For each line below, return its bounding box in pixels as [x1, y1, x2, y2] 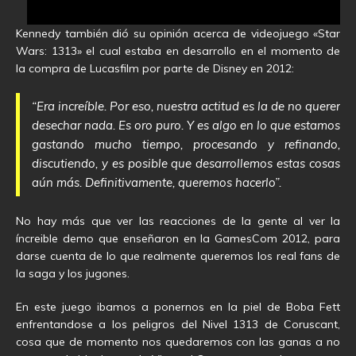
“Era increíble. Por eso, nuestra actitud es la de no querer [32, 98, 340, 114]
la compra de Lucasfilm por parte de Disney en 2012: [16, 60, 294, 75]
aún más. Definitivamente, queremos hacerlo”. [32, 174, 281, 190]
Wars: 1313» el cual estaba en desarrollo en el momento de [16, 43, 340, 58]
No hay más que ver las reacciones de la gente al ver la [16, 213, 340, 228]
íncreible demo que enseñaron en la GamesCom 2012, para [16, 230, 340, 246]
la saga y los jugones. [16, 265, 130, 281]
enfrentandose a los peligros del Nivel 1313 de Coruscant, [16, 316, 340, 331]
